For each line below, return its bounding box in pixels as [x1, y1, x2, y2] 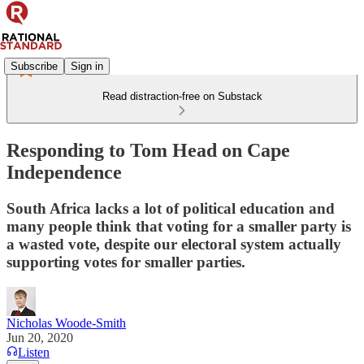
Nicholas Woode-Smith [6, 315, 126, 330]
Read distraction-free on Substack [102, 90, 262, 102]
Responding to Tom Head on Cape [6, 139, 290, 161]
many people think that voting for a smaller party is [6, 217, 351, 235]
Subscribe [11, 59, 58, 72]
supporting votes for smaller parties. [6, 253, 245, 271]
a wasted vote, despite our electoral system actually [6, 235, 341, 253]
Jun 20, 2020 [6, 330, 73, 344]
